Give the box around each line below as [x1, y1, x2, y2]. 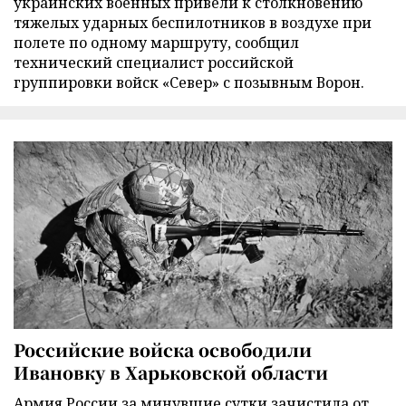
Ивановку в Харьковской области [14, 360, 328, 385]
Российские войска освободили [14, 337, 312, 362]
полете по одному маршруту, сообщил [14, 32, 299, 53]
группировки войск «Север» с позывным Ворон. [14, 72, 364, 92]
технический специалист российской [14, 52, 294, 72]
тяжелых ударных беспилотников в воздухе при [14, 12, 372, 33]
